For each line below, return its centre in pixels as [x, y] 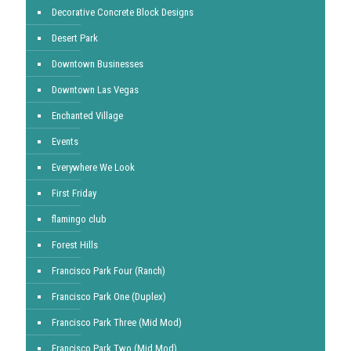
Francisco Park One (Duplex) [109, 297]
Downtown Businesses [98, 64]
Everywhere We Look [93, 167]
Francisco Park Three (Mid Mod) [117, 322]
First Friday [74, 193]
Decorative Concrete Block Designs [123, 12]
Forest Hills [75, 245]
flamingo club [79, 219]
